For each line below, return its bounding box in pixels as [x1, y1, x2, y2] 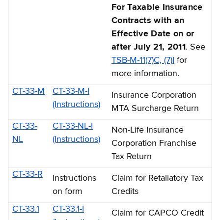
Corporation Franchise [111, 138, 196, 148]
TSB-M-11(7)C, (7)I [111, 55, 174, 65]
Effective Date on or [111, 29, 194, 38]
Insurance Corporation [111, 90, 196, 100]
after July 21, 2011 [111, 42, 186, 52]
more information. [111, 69, 182, 78]
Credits [111, 187, 138, 196]
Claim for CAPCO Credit [111, 208, 204, 218]
